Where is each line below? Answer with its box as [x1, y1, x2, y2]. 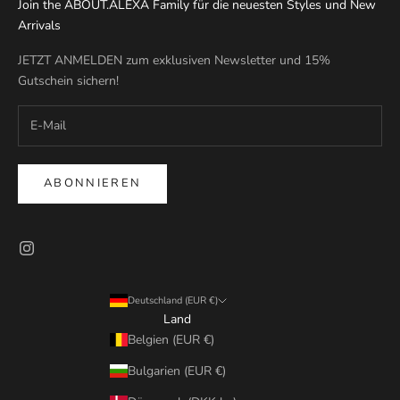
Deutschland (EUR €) [127, 293, 218, 307]
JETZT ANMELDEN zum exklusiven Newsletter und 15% [18, 52, 330, 70]
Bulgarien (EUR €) [127, 362, 226, 379]
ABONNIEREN [44, 175, 142, 192]
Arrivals [18, 17, 61, 35]
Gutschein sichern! [18, 72, 119, 90]
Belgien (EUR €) [127, 330, 214, 348]
